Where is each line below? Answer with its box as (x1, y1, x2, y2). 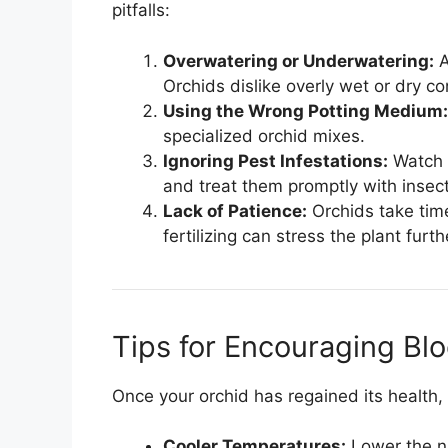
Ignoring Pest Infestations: (163, 150, 388, 171)
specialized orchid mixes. (163, 125, 365, 146)
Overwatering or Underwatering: (163, 50, 434, 71)
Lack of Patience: (163, 200, 307, 221)
